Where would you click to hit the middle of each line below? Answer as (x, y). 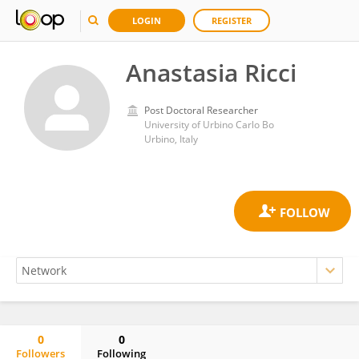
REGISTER (232, 20)
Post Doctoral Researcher (201, 110)
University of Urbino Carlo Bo (209, 125)
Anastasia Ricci (211, 73)
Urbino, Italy (171, 139)
